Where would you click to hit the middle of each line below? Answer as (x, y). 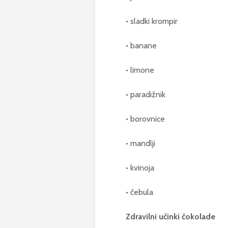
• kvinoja (140, 167)
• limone (140, 70)
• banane (141, 45)
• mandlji (140, 143)
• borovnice (145, 119)
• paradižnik (146, 94)
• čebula (139, 192)
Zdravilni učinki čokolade (170, 216)
